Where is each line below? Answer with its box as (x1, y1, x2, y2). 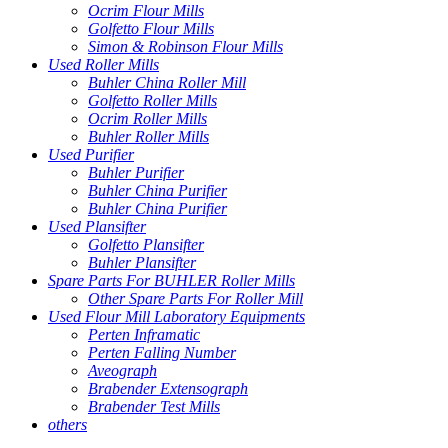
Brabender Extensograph (88, 379, 248, 397)
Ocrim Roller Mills (88, 109, 207, 127)
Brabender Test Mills (88, 397, 220, 415)
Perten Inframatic (88, 325, 200, 343)
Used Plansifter (48, 217, 146, 235)
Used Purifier (48, 145, 134, 163)
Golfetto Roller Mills (88, 91, 217, 109)
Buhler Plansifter (88, 253, 196, 271)
